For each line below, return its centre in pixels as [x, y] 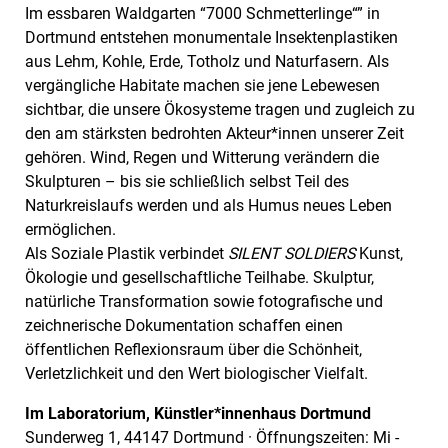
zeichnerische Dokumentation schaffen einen [184, 325]
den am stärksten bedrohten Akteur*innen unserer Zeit [214, 133]
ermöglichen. [70, 229]
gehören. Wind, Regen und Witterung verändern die [202, 157]
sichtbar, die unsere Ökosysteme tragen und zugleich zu [220, 109]
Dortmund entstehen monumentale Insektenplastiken [211, 37]
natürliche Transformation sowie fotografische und [204, 301]
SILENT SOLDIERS [291, 253]
